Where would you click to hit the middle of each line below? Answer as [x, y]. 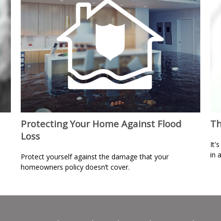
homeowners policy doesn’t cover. [75, 167]
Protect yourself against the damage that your [95, 156]
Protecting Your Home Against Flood [101, 123]
